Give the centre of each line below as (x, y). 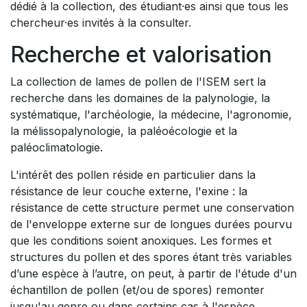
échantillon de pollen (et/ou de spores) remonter (137, 290)
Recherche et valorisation (141, 54)
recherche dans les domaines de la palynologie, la (140, 98)
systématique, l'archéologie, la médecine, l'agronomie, (151, 114)
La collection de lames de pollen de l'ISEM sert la (138, 82)
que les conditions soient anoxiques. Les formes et (141, 241)
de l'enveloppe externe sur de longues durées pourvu (151, 224)
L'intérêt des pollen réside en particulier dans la (133, 175)
